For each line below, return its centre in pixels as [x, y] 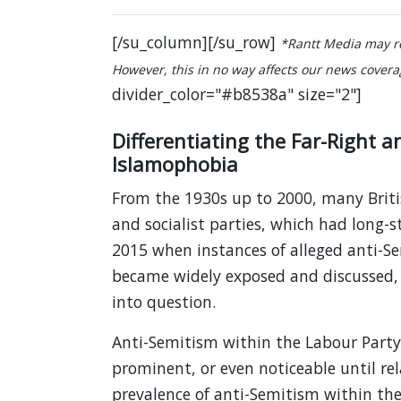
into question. [163, 302]
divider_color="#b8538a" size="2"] [236, 94]
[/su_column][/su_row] [196, 43]
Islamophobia [175, 164]
